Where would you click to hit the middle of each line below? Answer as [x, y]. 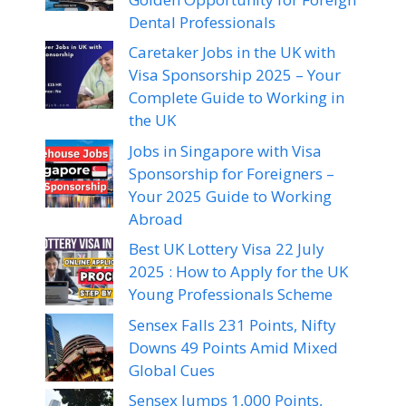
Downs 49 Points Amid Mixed [233, 347]
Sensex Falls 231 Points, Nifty [232, 324]
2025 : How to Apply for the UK [238, 272]
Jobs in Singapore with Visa [225, 150]
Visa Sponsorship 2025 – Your [235, 75]
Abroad [156, 218]
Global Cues [172, 370]
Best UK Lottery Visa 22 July [227, 249]
